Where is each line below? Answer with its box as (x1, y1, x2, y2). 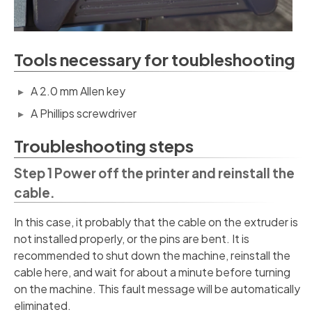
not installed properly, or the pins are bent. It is (14, 231, 249, 246)
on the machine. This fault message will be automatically (14, 281, 300, 296)
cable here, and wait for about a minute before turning (14, 264, 290, 279)
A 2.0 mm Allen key (31, 83, 125, 98)
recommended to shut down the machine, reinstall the (14, 247, 290, 263)
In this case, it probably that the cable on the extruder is (14, 214, 298, 229)
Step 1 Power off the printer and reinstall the (14, 164, 295, 181)
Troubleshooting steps (14, 134, 194, 156)
